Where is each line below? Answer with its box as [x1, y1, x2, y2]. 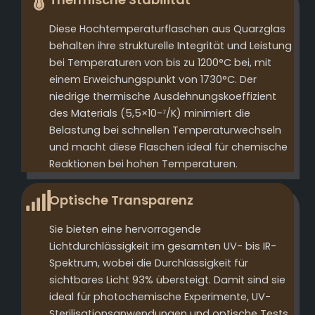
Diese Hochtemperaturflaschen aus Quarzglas [49, 21, 285, 36]
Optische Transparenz [49, 191, 193, 209]
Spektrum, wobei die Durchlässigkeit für [49, 255, 248, 270]
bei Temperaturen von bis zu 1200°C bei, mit [49, 55, 271, 70]
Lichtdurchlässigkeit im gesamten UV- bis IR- [49, 238, 276, 253]
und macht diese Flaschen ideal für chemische [49, 139, 288, 154]
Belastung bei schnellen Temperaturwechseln [49, 122, 281, 137]
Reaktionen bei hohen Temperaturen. [49, 156, 238, 171]
